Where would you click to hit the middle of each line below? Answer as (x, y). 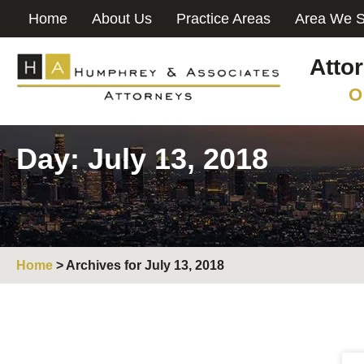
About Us (122, 19)
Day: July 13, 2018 (142, 159)
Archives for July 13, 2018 (145, 265)
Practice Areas (223, 19)
